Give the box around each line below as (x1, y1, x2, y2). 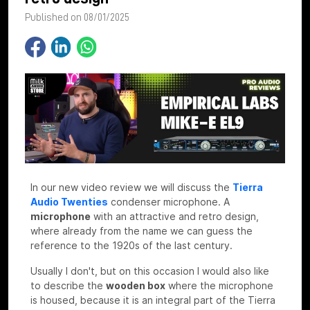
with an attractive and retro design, (91, 210, 259, 223)
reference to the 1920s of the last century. (30, 239, 232, 252)
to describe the (30, 280, 106, 292)
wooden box (106, 280, 165, 292)
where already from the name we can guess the (30, 225, 253, 237)
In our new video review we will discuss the (30, 181, 232, 194)
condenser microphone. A (108, 196, 230, 208)
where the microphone (165, 280, 273, 292)
